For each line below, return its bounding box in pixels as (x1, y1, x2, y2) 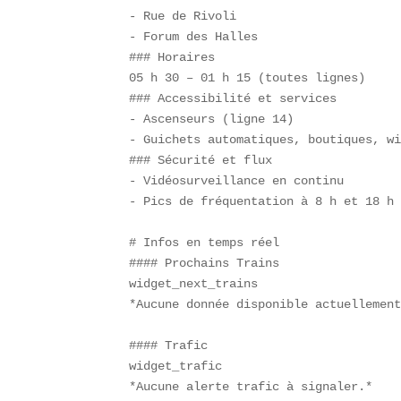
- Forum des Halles (129, 30, 273, 45)
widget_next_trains (129, 277, 273, 292)
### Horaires (129, 50, 230, 65)
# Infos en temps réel (129, 235, 294, 251)
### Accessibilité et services (129, 91, 352, 107)
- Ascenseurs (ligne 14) (129, 112, 309, 127)
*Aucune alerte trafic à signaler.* (129, 380, 388, 395)
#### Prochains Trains (129, 256, 294, 271)
